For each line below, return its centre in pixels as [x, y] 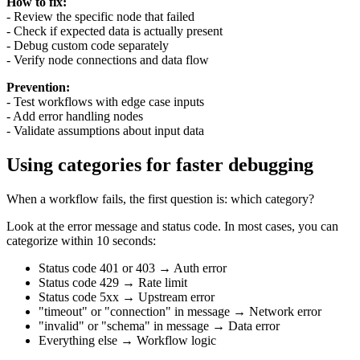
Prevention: [38, 88]
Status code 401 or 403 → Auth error [133, 268]
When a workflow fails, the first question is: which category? [160, 199]
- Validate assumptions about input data [105, 131]
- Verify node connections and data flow [108, 60]
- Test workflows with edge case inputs [105, 102]
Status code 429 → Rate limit [113, 283]
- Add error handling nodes [75, 117]
